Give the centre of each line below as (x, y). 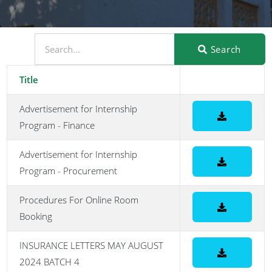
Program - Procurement (69, 171)
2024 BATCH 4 (50, 262)
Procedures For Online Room (79, 200)
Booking (36, 216)
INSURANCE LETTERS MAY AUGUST (92, 246)
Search (224, 49)
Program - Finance (57, 125)
